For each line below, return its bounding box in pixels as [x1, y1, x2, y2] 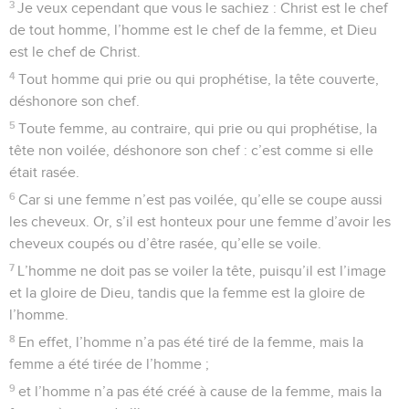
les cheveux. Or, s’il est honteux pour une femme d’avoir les [9, 214, 391, 229]
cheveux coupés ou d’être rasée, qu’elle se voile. [9, 236, 321, 251]
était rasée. [9, 164, 79, 180]
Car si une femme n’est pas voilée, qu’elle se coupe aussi [18, 192, 383, 207]
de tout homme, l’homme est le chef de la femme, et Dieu [9, 22, 377, 37]
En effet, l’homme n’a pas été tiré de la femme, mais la [18, 334, 364, 350]
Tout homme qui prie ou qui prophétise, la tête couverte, [18, 71, 380, 87]
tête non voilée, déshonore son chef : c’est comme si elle [9, 142, 373, 158]
